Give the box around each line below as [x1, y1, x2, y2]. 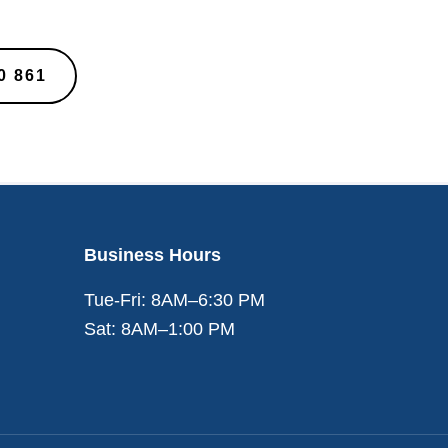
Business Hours [84, 244, 221, 265]
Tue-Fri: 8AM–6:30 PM [84, 289, 265, 310]
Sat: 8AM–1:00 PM [84, 318, 235, 339]
